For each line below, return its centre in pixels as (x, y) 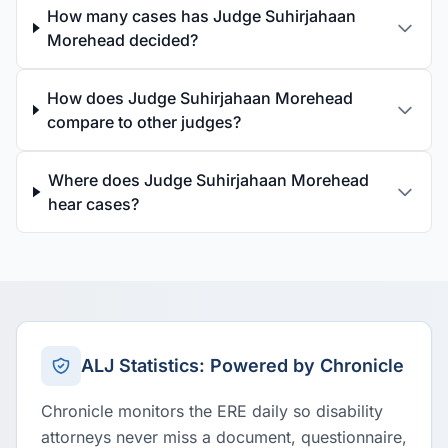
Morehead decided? (123, 40)
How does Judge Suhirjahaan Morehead (199, 98)
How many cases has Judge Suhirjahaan (202, 16)
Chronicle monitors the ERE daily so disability (212, 411)
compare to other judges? (143, 122)
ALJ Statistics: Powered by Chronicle (242, 365)
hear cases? (94, 204)
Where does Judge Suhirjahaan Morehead (209, 180)
